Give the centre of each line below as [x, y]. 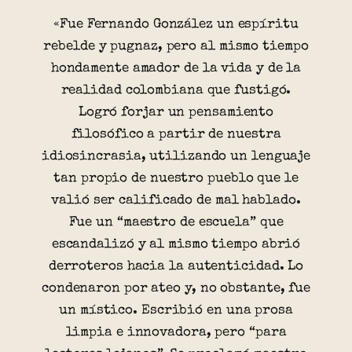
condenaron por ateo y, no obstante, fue [176, 289]
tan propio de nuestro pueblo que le [176, 179]
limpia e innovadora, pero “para [176, 333]
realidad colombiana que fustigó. [176, 91]
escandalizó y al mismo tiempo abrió [176, 245]
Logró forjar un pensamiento [176, 113]
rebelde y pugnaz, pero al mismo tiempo [176, 47]
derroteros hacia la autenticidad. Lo [176, 267]
